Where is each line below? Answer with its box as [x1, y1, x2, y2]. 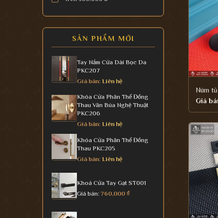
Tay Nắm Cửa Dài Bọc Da [77, 58, 146, 66]
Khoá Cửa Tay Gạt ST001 [77, 179, 146, 187]
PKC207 [77, 66, 100, 74]
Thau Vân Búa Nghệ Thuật [77, 101, 148, 109]
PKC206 [77, 109, 100, 117]
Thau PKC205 [77, 144, 115, 152]
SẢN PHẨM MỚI [72, 34, 135, 42]
